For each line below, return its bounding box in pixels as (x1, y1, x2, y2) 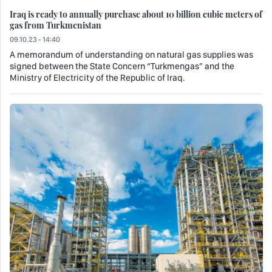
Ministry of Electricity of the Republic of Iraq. (10, 72, 185, 84)
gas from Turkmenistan (10, 19, 101, 32)
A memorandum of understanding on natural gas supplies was (10, 49, 253, 61)
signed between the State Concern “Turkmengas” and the (10, 61, 234, 72)
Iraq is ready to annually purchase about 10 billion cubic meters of (10, 8, 262, 21)
